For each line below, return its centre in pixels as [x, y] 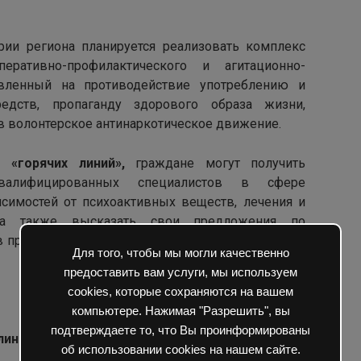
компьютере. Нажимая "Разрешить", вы [180, 311]
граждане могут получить [215, 164]
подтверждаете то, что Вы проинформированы [180, 330]
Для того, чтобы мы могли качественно [180, 253]
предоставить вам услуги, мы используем [180, 272]
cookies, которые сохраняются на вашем [180, 292]
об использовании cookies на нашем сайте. [180, 350]
